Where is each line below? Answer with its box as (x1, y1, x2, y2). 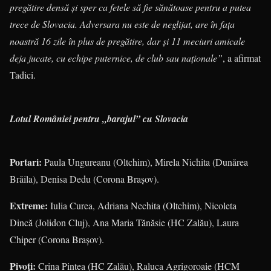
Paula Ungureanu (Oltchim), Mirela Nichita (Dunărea (42, 155, 248, 168)
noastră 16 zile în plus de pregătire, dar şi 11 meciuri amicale (10, 34, 245, 47)
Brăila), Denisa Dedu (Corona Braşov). (10, 172, 159, 185)
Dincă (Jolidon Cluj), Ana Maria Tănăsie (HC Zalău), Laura (10, 216, 239, 229)
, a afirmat (223, 51, 261, 64)
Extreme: (10, 198, 48, 212)
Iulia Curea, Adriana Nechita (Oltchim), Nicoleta (48, 199, 237, 212)
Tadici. (10, 68, 36, 81)
